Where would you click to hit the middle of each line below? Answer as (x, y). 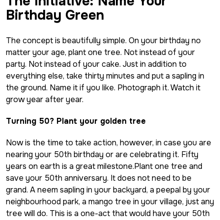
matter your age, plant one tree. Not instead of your (100, 52)
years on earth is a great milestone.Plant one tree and (104, 166)
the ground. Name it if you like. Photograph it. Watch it (103, 87)
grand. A (21, 190)
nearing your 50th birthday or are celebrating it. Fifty (102, 154)
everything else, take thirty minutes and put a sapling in (105, 76)
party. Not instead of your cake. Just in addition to (96, 64)
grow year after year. (45, 99)
